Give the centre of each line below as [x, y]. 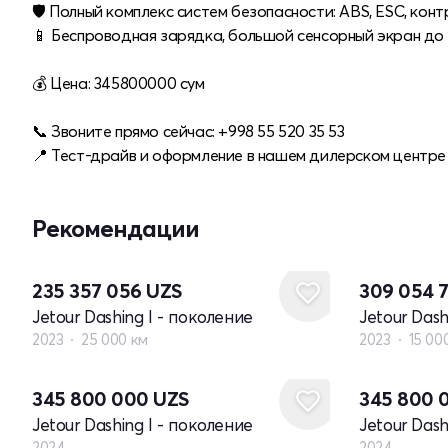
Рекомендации [115, 228]
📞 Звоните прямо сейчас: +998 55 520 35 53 [188, 130]
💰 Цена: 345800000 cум [118, 82]
